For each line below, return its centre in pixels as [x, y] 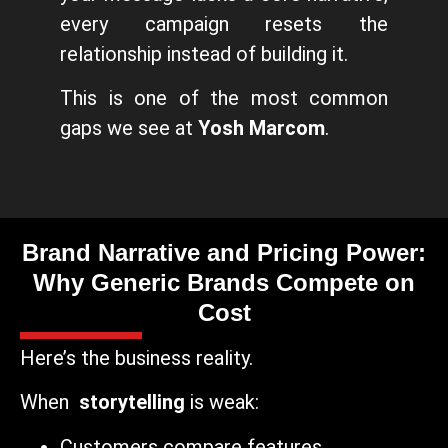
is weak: [222, 402]
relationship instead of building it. [204, 54]
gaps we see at [129, 128]
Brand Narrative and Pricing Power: [224, 252]
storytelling [129, 402]
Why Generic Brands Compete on [224, 282]
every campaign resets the [224, 24]
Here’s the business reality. [136, 357]
